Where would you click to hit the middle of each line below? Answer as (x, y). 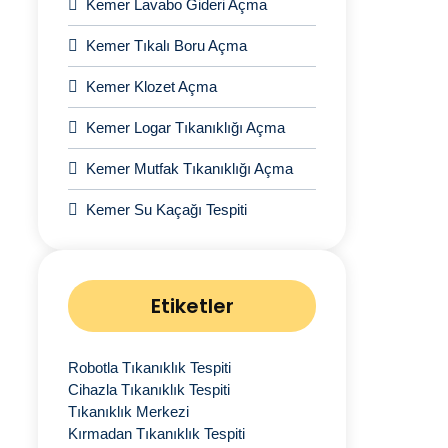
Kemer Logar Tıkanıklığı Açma (185, 127)
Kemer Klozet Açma (151, 86)
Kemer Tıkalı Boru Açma (166, 45)
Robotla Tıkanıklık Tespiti (149, 367)
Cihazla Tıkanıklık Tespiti (149, 389)
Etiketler (192, 306)
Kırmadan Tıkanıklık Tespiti (156, 433)
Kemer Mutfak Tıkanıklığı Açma (189, 168)
